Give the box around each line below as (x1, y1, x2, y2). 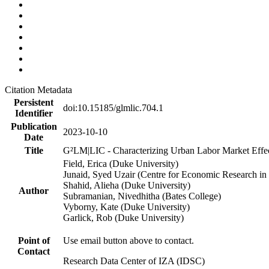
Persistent (14, 97, 53, 108)
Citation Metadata (5, 85, 77, 95)
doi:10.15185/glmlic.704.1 (63, 103, 163, 113)
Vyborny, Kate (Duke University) (63, 202, 190, 213)
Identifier (14, 108, 53, 119)
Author (19, 186, 49, 196)
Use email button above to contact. (63, 235, 194, 246)
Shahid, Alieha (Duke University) (63, 180, 190, 191)
